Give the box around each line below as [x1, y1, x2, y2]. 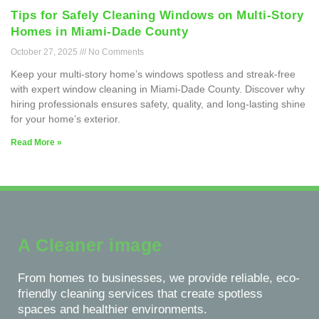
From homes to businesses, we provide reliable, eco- [18, 271, 300, 285]
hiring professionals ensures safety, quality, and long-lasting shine [11, 98, 305, 110]
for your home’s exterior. [11, 113, 120, 125]
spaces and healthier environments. [18, 303, 207, 316]
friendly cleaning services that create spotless [18, 287, 263, 300]
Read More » [11, 137, 62, 147]
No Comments [86, 47, 144, 57]
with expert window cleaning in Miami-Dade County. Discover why [11, 83, 305, 95]
